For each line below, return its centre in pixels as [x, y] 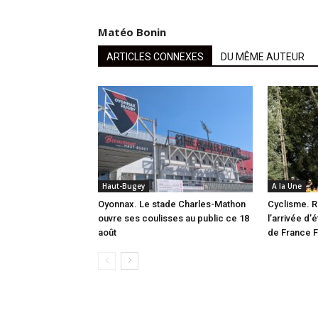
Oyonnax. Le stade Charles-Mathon [172, 204]
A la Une [287, 186]
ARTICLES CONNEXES [155, 57]
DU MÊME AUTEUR [263, 57]
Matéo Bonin [132, 32]
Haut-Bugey [124, 186]
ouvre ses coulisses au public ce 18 [174, 219]
